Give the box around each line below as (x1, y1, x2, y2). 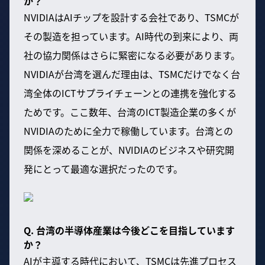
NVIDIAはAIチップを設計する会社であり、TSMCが (24, 9, 239, 24)
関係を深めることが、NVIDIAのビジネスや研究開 (24, 142, 234, 157)
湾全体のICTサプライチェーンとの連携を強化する (24, 85, 237, 100)
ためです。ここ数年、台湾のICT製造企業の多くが (24, 104, 236, 119)
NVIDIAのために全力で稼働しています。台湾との (24, 123, 233, 138)
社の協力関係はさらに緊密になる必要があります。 (24, 47, 240, 62)
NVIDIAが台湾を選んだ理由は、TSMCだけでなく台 (24, 66, 240, 81)
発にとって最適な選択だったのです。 (24, 161, 183, 176)
